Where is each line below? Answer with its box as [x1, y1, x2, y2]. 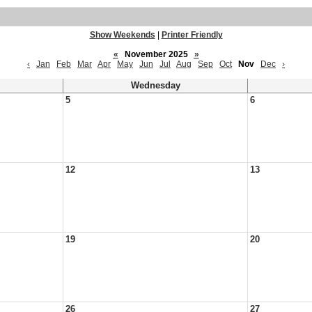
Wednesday [130, 81, 180, 91]
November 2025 [120, 49, 192, 59]
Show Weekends [89, 30, 155, 40]
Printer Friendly [161, 30, 223, 40]
